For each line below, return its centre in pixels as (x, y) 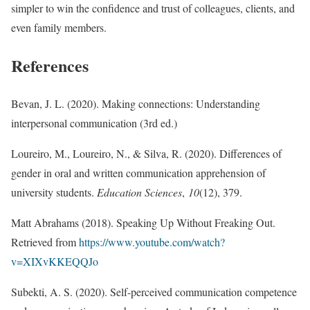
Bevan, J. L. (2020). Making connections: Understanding (136, 103)
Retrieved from (45, 241)
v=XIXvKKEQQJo (55, 261)
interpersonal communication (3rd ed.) (94, 122)
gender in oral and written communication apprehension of (138, 172)
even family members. (59, 28)
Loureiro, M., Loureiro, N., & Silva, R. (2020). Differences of (146, 153)
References (50, 66)
